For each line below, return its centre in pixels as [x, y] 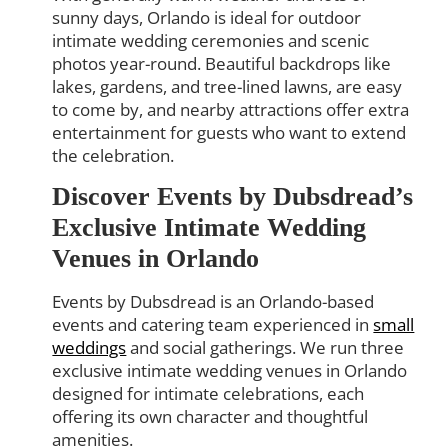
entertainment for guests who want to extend [229, 132]
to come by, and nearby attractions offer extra [231, 109]
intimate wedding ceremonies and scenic [211, 40]
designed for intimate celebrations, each [208, 394]
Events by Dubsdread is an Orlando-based [213, 302]
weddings [89, 348]
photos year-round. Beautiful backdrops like [222, 63]
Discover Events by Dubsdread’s [233, 197]
